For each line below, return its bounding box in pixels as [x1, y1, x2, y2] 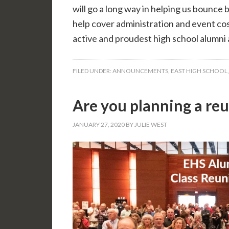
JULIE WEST [134, 120, 167, 128]
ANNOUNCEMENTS [112, 66, 168, 75]
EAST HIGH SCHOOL [171, 66, 227, 75]
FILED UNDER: [73, 66, 112, 75]
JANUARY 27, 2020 [73, 120, 125, 128]
